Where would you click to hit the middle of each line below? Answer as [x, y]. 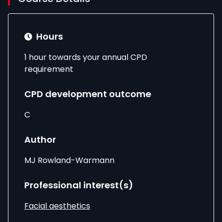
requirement [49, 69]
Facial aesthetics [57, 206]
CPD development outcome [88, 94]
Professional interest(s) [79, 185]
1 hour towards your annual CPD [86, 57]
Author [40, 139]
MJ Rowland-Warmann [69, 160]
